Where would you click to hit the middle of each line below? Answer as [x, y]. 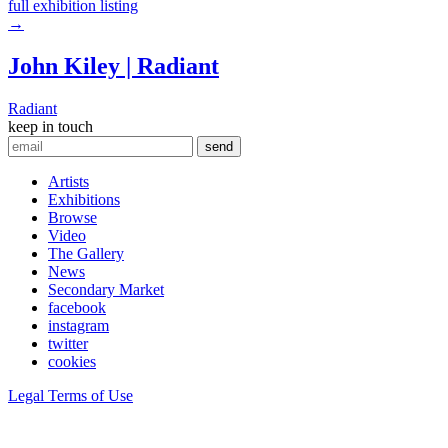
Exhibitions [84, 200]
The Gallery [86, 254]
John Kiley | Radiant [113, 66]
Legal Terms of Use [70, 396]
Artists [68, 182]
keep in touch [50, 127]
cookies [72, 362]
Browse [72, 218]
